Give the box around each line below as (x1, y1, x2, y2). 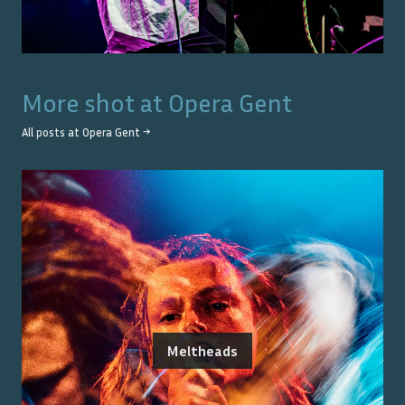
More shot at (22, 88, 168, 118)
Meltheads (167, 342, 238, 361)
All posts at (22, 126, 82, 140)
